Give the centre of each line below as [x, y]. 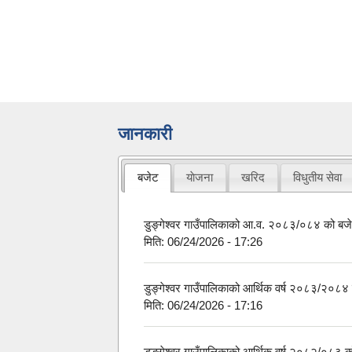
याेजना [200, 178]
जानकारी [145, 134]
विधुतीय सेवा [318, 178]
